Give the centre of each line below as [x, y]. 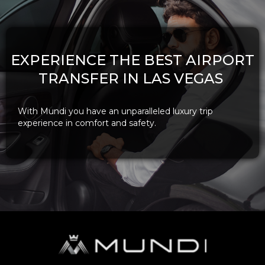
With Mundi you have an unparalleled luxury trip [115, 111]
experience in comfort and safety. [87, 123]
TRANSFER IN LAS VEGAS [132, 78]
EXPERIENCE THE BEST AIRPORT [132, 60]
